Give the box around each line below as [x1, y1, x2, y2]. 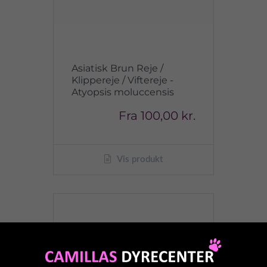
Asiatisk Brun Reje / [72, 63, 163, 74]
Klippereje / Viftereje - [72, 74, 173, 86]
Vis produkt [115, 155, 163, 164]
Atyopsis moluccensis [72, 86, 174, 98]
